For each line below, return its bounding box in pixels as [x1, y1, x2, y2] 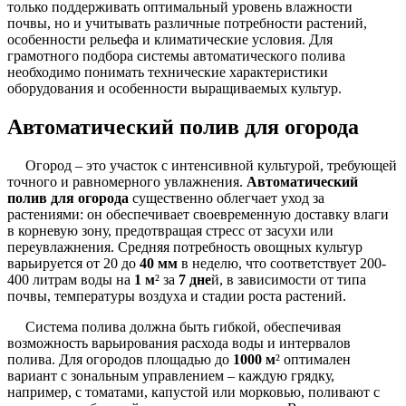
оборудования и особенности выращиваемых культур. [7, 81, 342, 97]
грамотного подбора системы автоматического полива [7, 48, 345, 64]
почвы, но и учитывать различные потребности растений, [7, 15, 367, 32]
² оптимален [275, 351, 351, 367]
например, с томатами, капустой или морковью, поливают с [7, 383, 380, 400]
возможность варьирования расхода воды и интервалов [7, 334, 351, 351]
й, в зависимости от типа [211, 271, 366, 287]
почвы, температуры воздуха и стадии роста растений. [7, 287, 346, 304]
